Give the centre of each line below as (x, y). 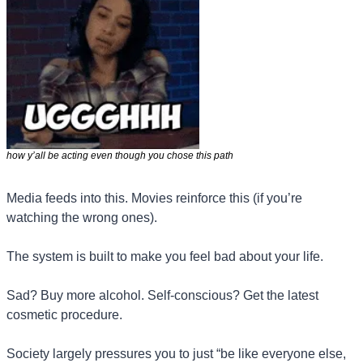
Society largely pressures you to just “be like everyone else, (176, 354)
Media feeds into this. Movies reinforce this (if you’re (154, 199)
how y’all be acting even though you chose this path (121, 156)
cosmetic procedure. (64, 315)
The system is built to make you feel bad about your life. (165, 257)
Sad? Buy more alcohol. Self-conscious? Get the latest (162, 296)
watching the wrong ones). (82, 218)
